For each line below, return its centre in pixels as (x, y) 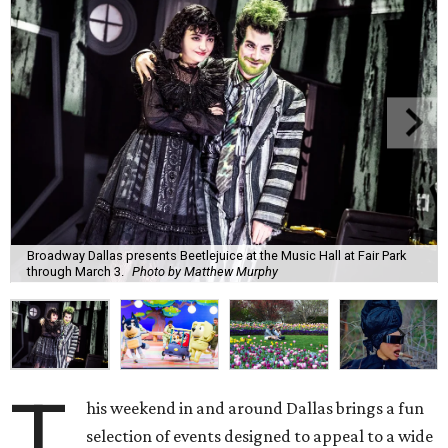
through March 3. (75, 271)
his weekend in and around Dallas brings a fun (255, 408)
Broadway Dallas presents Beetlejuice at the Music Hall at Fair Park (216, 255)
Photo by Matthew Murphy (205, 271)
